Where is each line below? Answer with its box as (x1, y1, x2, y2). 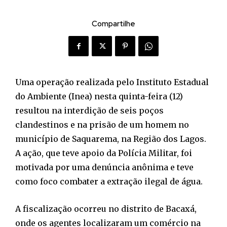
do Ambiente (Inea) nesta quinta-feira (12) (15, 91, 183, 102)
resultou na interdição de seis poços (15, 105, 164, 116)
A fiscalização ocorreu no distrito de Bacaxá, (15, 204, 197, 214)
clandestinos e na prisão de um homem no (15, 120, 189, 130)
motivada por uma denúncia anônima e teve (15, 162, 194, 173)
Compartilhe (92, 19, 135, 29)
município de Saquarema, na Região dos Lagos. (15, 134, 206, 144)
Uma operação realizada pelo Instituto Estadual (15, 77, 209, 88)
